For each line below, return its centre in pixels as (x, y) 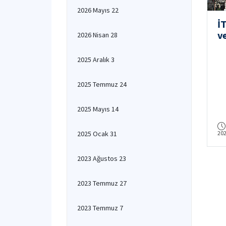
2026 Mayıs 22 (98, 10)
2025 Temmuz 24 (102, 84)
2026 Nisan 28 (97, 35)
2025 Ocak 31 (97, 134)
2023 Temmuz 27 (102, 183)
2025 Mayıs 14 (98, 109)
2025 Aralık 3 (96, 60)
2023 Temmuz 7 (100, 208)
